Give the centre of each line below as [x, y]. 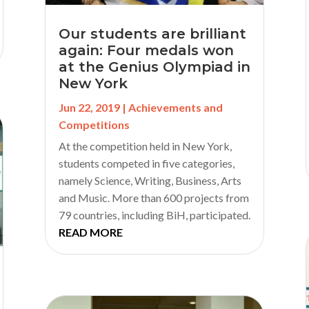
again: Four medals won [146, 51]
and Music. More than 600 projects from [153, 198]
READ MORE [90, 232]
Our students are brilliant [152, 34]
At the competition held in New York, [145, 146]
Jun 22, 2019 [89, 108]
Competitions [94, 125]
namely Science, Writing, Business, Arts [150, 181]
